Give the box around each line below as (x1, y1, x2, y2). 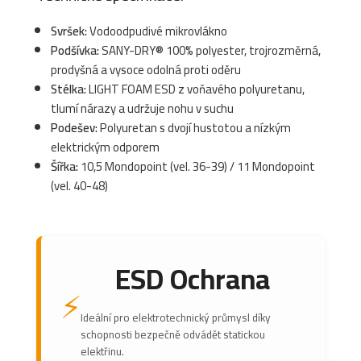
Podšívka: (51, 38, 99, 62)
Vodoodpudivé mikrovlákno (87, 19, 227, 43)
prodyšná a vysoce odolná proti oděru (51, 57, 241, 81)
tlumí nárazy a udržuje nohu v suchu (51, 96, 234, 120)
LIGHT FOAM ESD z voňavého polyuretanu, (86, 77, 305, 101)
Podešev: (51, 115, 98, 139)
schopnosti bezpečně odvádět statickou (81, 323, 265, 345)
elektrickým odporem (51, 135, 160, 159)
